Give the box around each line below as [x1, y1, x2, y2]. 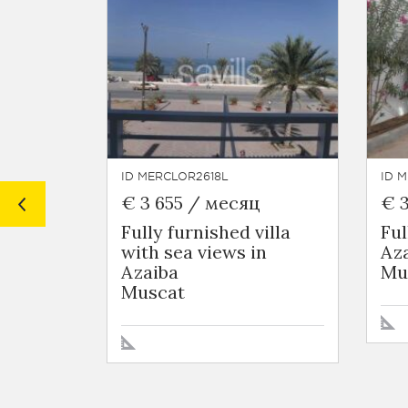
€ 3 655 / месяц [121, 191, 260, 214]
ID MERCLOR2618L [121, 168, 229, 183]
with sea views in [121, 240, 267, 263]
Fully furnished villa [121, 220, 291, 243]
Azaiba [121, 260, 178, 283]
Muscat [121, 280, 185, 303]
